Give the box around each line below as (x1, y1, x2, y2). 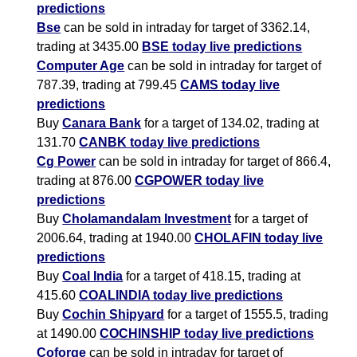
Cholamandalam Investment (62, 212, 232, 226)
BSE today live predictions (142, 40, 303, 54)
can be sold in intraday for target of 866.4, (96, 155, 331, 169)
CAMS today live (180, 78, 280, 92)
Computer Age (37, 59, 125, 73)
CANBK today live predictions (79, 135, 261, 150)
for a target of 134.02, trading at (141, 116, 320, 131)
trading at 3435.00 (37, 40, 143, 54)
